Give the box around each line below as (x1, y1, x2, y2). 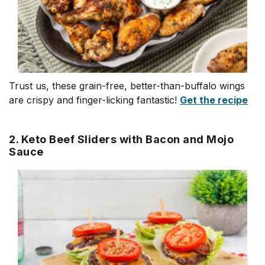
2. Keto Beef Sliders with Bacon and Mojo (9, 132, 234, 146)
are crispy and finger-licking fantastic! (9, 93, 180, 106)
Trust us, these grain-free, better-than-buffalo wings (9, 79, 245, 92)
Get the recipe (180, 93, 248, 106)
